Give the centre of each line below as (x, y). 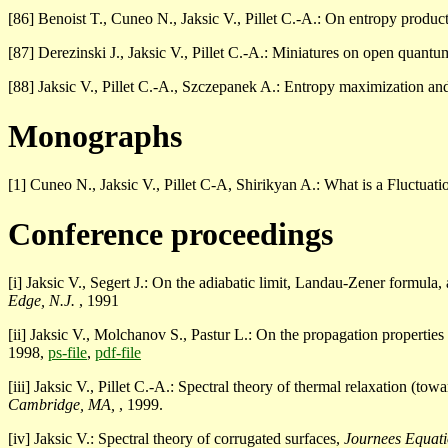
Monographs (95, 135)
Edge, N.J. (43, 301)
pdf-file (118, 353)
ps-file (67, 353)
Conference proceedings (170, 233)
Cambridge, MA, (63, 405)
